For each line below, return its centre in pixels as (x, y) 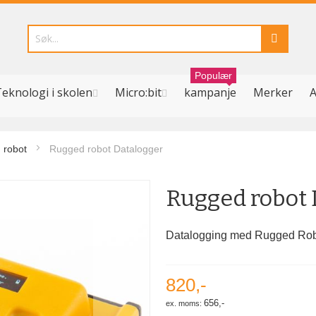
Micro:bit (138, 92)
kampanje (210, 92)
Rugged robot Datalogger (106, 149)
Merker (273, 92)
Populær (213, 75)
